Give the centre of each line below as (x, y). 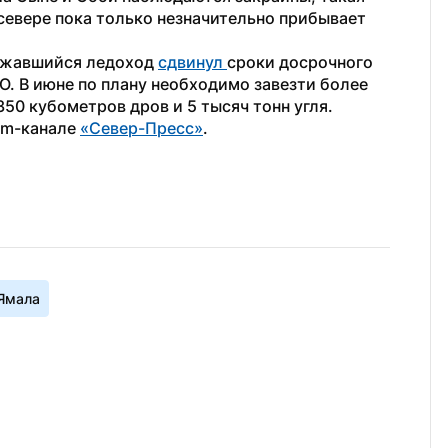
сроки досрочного (300, 62)
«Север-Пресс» (141, 128)
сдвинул (192, 62)
